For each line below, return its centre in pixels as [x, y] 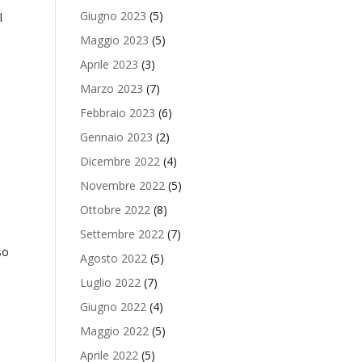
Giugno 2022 [113, 307]
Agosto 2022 [113, 258]
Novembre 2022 [122, 185]
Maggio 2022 [114, 331]
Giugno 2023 [113, 16]
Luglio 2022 [110, 282]
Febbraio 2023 [117, 113]
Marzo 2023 [111, 88]
